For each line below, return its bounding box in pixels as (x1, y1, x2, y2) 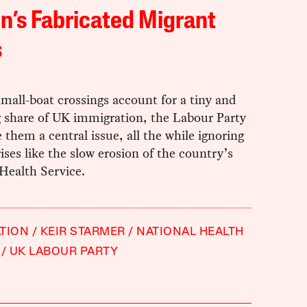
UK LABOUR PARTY (9, 246, 119, 258)
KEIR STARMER (40, 226, 125, 238)
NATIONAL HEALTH (136, 226, 244, 238)
